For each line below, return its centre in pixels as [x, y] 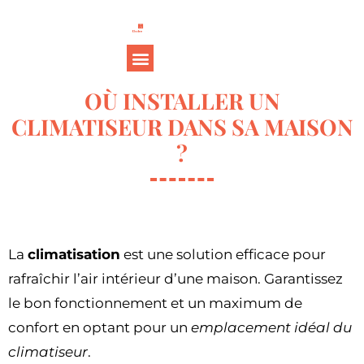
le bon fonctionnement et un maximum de [155, 303]
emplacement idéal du [271, 327]
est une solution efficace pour [223, 254]
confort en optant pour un [100, 327]
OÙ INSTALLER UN [182, 101]
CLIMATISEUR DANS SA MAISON [182, 127]
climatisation [74, 254]
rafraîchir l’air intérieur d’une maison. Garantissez [175, 278]
